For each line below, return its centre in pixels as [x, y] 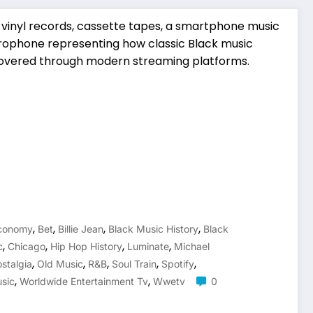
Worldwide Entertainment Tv [84, 281]
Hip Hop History [86, 246]
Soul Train [134, 263]
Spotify [178, 263]
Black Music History [153, 228]
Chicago [27, 246]
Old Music [60, 263]
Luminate [148, 246]
